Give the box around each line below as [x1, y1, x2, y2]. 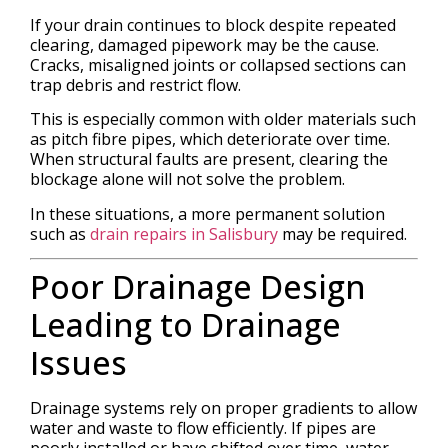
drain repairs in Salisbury [90, 222, 278, 245]
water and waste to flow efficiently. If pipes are [30, 417, 376, 440]
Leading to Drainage [30, 303, 341, 347]
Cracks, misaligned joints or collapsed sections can [30, 53, 406, 76]
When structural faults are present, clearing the [30, 148, 388, 171]
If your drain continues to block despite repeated [30, 13, 396, 36]
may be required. [278, 222, 407, 245]
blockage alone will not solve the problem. [30, 168, 345, 191]
